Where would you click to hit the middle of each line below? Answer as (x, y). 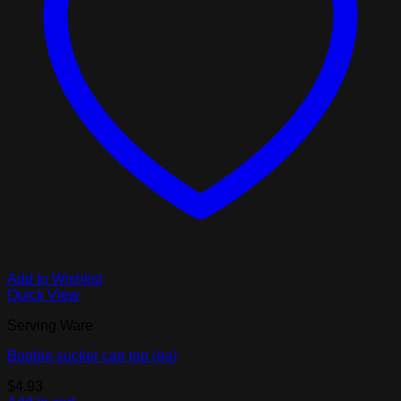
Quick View (43, 294)
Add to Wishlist (55, 278)
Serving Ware (50, 325)
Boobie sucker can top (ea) (92, 355)
